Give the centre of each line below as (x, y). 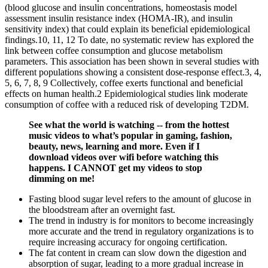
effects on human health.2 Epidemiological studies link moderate (126, 94)
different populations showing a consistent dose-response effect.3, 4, (133, 72)
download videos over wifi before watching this (124, 157)
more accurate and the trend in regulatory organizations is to (141, 232)
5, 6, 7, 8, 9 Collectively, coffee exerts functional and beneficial (124, 83)
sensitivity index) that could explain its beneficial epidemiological (127, 29)
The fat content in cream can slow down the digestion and (138, 253)
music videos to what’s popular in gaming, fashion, (130, 136)
